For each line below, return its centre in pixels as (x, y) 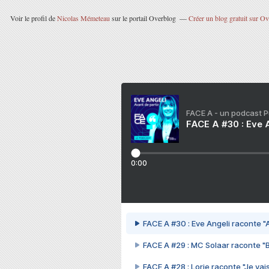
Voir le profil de (33, 18)
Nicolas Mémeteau (83, 18)
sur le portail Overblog (143, 18)
